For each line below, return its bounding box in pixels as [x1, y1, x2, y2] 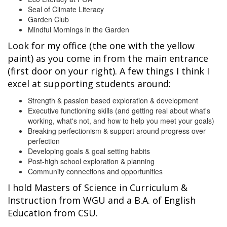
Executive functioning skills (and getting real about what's [28, 105, 210, 116]
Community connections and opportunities [28, 166, 165, 176]
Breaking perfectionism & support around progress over [28, 125, 206, 136]
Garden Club [28, 14, 69, 24]
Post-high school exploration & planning [28, 156, 155, 166]
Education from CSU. [8, 206, 100, 219]
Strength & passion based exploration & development [28, 95, 198, 105]
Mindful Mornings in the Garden [28, 24, 129, 34]
